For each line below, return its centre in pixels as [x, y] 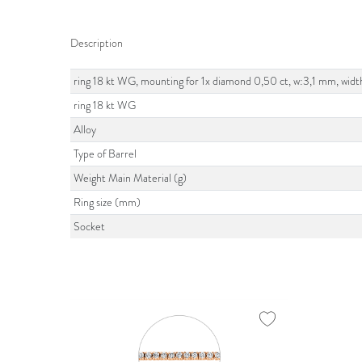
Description [97, 43]
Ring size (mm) [107, 202]
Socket [90, 227]
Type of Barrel [105, 154]
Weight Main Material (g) [130, 178]
